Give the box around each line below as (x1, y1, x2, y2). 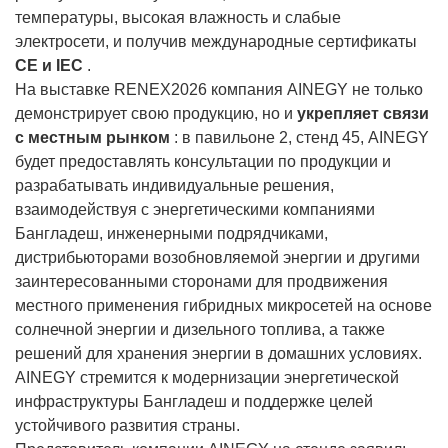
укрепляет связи (297, 104, 429, 122)
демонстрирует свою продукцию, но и (15, 104, 297, 122)
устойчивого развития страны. (15, 416, 240, 434)
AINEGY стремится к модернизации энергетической (15, 368, 399, 386)
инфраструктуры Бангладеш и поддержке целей (15, 392, 373, 410)
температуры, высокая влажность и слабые (15, 8, 341, 26)
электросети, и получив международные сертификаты (15, 32, 417, 50)
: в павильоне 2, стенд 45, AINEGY (170, 128, 429, 146)
